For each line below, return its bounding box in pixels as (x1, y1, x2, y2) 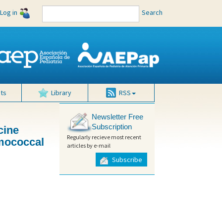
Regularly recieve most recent (66, 133, 141, 141)
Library (51, 88, 72, 97)
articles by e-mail (66, 141, 111, 149)
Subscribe (110, 155, 142, 165)
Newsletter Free (91, 112, 143, 121)
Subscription (91, 122, 132, 131)
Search (142, 8, 163, 17)
